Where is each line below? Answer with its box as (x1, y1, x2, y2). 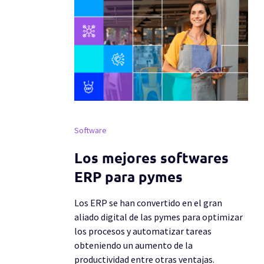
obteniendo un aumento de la (74, 239, 193, 251)
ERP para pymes (74, 169, 183, 185)
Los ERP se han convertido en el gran (74, 196, 223, 209)
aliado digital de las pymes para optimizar (74, 210, 243, 223)
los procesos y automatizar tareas (74, 225, 212, 237)
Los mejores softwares (74, 150, 229, 166)
